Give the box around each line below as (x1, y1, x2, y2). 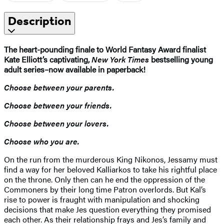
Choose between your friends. (4, 99, 112, 111)
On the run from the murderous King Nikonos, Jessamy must (4, 153, 217, 165)
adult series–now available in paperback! (4, 63, 145, 75)
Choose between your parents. (4, 81, 114, 93)
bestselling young (151, 53, 213, 65)
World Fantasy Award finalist (105, 43, 206, 55)
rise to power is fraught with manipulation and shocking (4, 193, 199, 205)
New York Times (91, 53, 151, 65)
